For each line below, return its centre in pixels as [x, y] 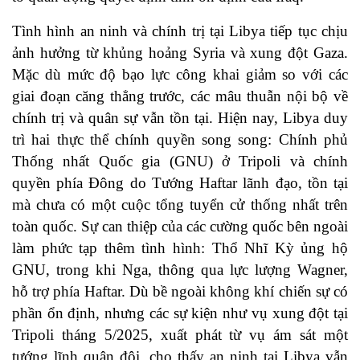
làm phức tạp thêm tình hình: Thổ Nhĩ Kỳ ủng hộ [180, 248]
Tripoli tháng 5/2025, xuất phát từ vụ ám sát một [180, 335]
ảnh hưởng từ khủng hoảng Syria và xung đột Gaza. [180, 53]
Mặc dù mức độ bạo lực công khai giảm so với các [180, 75]
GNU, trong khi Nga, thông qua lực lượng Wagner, [180, 270]
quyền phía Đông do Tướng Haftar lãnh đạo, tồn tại [180, 183]
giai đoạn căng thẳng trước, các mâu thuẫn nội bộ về [180, 96]
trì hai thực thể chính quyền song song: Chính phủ [180, 140]
